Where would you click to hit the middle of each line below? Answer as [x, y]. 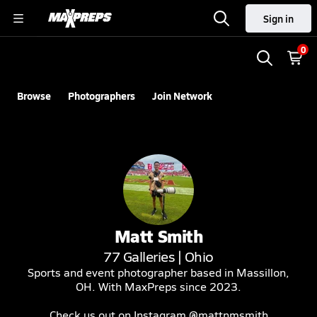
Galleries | [152, 256]
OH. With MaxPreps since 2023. [158, 286]
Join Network [182, 96]
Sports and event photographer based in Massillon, [158, 272]
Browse [34, 96]
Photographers [102, 96]
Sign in [278, 18]
